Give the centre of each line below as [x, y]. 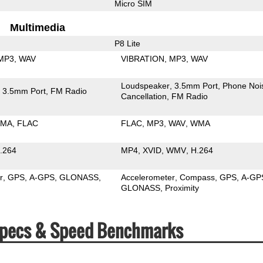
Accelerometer [148, 177]
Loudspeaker [146, 85]
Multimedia [38, 27]
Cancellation [144, 96]
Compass [198, 177]
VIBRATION [143, 58]
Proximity [182, 188]
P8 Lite [127, 43]
